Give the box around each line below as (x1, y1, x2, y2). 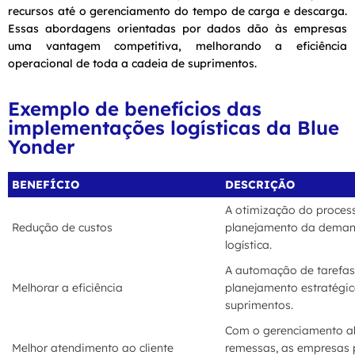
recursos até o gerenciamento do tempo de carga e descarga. (8, 3, 347, 18)
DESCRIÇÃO (225, 177, 295, 192)
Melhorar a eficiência (12, 280, 123, 295)
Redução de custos (12, 219, 113, 235)
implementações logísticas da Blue (8, 115, 339, 139)
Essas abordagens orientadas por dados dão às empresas (8, 21, 347, 36)
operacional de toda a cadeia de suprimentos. (8, 55, 257, 71)
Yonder (8, 134, 75, 158)
